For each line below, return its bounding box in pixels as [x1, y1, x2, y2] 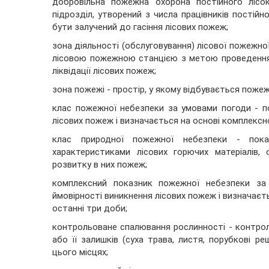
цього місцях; [52, 247, 108, 258]
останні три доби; [52, 203, 127, 214]
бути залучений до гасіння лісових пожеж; [52, 22, 228, 33]
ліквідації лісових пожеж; [52, 65, 156, 77]
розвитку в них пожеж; [52, 159, 147, 171]
